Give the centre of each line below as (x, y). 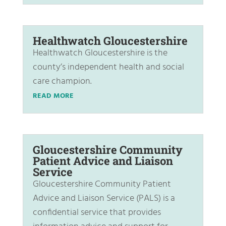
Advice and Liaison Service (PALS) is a (104, 199)
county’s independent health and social (108, 68)
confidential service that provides (97, 213)
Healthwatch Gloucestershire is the (100, 53)
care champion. (63, 82)
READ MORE (53, 96)
